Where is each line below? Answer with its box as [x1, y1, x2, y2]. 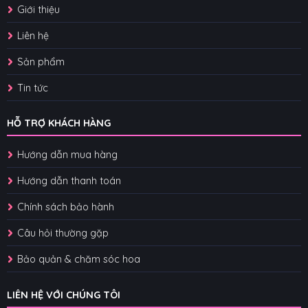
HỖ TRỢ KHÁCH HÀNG [6, 117, 111, 130]
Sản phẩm [16, 55, 65, 68]
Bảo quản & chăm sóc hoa [16, 253, 140, 266]
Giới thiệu [16, 3, 60, 16]
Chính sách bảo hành [16, 201, 114, 214]
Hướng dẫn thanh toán [16, 175, 121, 188]
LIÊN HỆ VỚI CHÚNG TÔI [6, 289, 120, 302]
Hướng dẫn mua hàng [16, 148, 120, 162]
